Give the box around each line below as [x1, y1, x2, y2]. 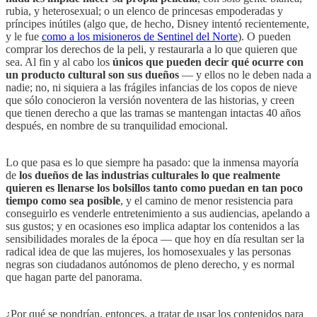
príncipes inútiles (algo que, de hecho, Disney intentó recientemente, [6, 17, 309, 30]
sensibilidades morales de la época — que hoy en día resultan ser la [6, 232, 304, 245]
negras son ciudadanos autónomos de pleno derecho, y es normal [6, 258, 294, 270]
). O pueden [238, 30, 291, 42]
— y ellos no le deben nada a [179, 68, 311, 81]
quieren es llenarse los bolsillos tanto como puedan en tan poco [6, 181, 303, 194]
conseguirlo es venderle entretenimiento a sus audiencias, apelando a [6, 207, 310, 219]
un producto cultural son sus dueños [6, 68, 179, 81]
